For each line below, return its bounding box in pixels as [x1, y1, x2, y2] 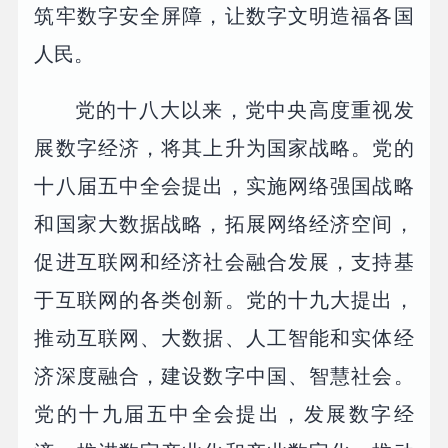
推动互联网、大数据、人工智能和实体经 [34, 326, 414, 349]
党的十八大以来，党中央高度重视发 [75, 98, 414, 121]
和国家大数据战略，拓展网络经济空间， [34, 212, 414, 235]
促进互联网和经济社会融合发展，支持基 [34, 250, 414, 273]
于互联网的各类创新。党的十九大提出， [34, 288, 414, 311]
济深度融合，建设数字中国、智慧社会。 [34, 364, 414, 387]
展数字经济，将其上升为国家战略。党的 [34, 136, 414, 159]
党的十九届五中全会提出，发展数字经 [34, 402, 414, 425]
